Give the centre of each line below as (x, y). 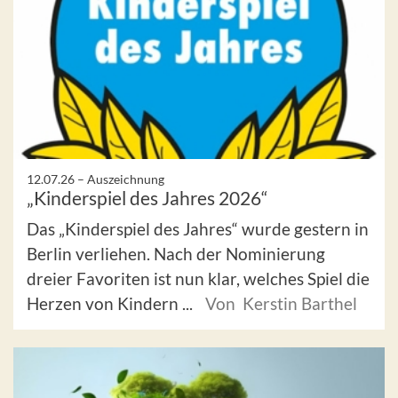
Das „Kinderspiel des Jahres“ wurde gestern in (198, 229)
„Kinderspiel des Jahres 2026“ (147, 198)
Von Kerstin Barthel (281, 304)
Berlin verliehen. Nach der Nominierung (176, 254)
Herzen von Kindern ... (111, 304)
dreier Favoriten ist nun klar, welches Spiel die (198, 279)
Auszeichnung (126, 179)
